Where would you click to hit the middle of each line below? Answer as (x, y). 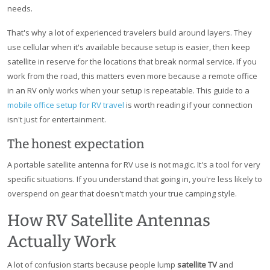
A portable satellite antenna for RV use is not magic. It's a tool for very (134, 165)
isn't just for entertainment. (57, 120)
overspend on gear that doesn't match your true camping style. (122, 194)
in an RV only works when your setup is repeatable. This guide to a (128, 91)
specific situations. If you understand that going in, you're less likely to (135, 179)
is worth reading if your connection (188, 105)
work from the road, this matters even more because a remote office (132, 76)
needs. (20, 9)
